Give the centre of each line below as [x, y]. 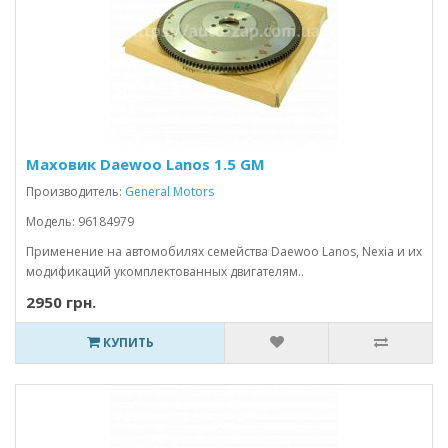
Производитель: [75, 191]
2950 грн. [61, 302]
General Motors [169, 191]
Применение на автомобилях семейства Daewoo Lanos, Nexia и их [224, 251]
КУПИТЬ [126, 342]
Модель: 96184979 [80, 221]
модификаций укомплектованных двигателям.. [165, 271]
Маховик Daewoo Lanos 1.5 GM [145, 164]
